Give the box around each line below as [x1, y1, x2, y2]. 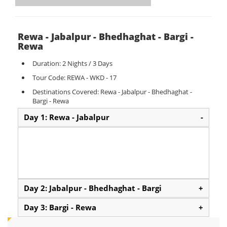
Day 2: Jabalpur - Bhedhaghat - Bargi [24, 183, 162, 193]
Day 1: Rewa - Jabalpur [24, 112, 109, 122]
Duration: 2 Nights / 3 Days [32, 59, 112, 68]
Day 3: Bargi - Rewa [24, 202, 96, 212]
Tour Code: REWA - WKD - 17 [32, 73, 117, 82]
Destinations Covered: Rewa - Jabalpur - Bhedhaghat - [32, 87, 192, 96]
